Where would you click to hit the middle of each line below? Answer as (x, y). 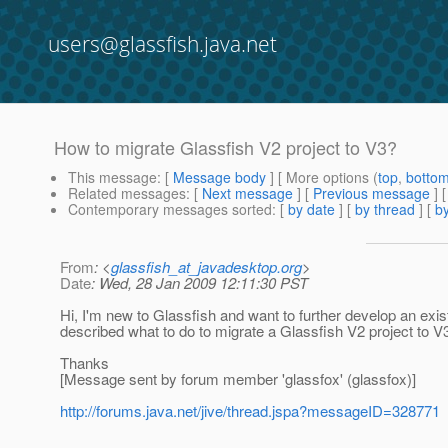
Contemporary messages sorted (170, 209)
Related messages (127, 193)
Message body (219, 177)
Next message (247, 193)
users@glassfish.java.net (162, 44)
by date (311, 209)
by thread (385, 209)
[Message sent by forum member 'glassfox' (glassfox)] (238, 379)
